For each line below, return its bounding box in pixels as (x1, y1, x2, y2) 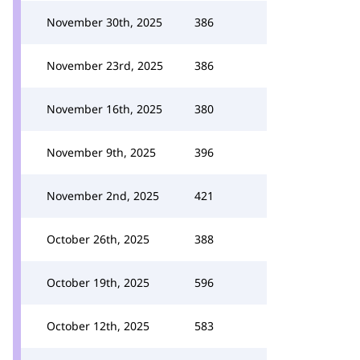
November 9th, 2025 (47, 145, 156, 160)
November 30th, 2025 (47, 14, 162, 30)
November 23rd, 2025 (47, 58, 163, 73)
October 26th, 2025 (47, 231, 149, 247)
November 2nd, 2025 (47, 188, 159, 203)
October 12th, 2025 (47, 318, 149, 333)
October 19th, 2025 (47, 275, 149, 290)
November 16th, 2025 (47, 101, 162, 117)
